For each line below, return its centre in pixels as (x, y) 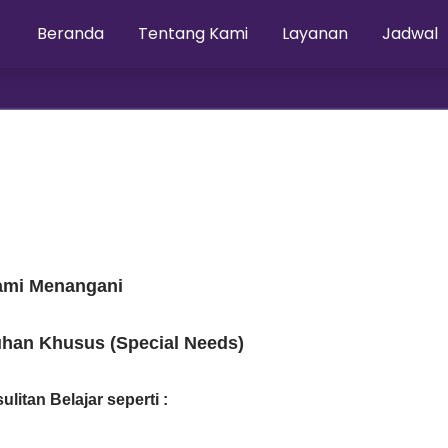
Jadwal (410, 33)
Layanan (315, 33)
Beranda (71, 33)
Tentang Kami (193, 33)
